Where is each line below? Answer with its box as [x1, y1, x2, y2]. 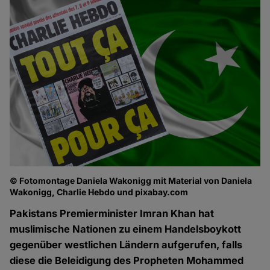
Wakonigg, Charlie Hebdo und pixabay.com [10, 187, 189, 198]
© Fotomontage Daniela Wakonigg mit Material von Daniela [10, 175, 253, 186]
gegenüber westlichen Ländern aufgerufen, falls [10, 239, 243, 251]
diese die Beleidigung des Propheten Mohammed [10, 254, 244, 267]
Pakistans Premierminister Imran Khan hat [10, 207, 215, 220]
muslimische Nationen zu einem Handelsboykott [10, 223, 242, 236]
